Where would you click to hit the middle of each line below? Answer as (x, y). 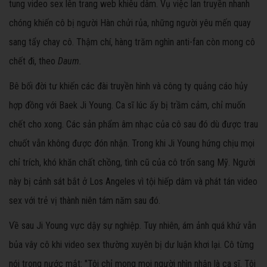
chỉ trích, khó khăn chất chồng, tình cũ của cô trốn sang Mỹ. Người (132, 163)
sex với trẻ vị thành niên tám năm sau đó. (85, 201)
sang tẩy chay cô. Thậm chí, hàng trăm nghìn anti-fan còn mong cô (132, 42)
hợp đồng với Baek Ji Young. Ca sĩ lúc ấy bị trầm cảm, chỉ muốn (127, 105)
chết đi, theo (32, 61)
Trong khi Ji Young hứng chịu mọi (192, 144)
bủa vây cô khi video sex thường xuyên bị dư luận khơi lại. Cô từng (131, 245)
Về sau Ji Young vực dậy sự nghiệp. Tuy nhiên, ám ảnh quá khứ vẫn (133, 226)
